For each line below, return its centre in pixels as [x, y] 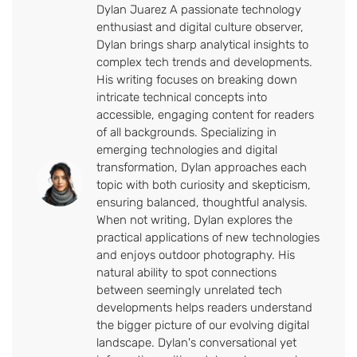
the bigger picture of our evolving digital [203, 325]
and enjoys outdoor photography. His [196, 255]
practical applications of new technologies [208, 237]
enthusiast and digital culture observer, [200, 27]
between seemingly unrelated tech [189, 290]
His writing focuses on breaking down [197, 79]
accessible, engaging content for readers [205, 114]
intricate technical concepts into [182, 97]
